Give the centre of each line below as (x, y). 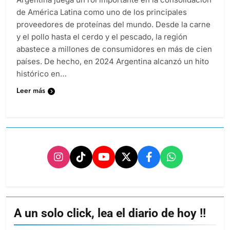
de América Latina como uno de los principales (102, 12)
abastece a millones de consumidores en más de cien (114, 49)
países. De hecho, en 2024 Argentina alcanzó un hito (113, 62)
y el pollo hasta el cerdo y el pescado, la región (102, 37)
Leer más (31, 91)
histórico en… (42, 74)
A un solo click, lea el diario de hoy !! (110, 213)
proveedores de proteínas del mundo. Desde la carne (113, 25)
